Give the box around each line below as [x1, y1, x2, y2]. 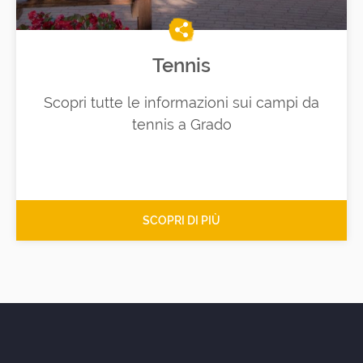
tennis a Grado [131, 116, 232, 134]
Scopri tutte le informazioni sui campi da [44, 94, 319, 112]
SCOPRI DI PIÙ [143, 214, 220, 228]
